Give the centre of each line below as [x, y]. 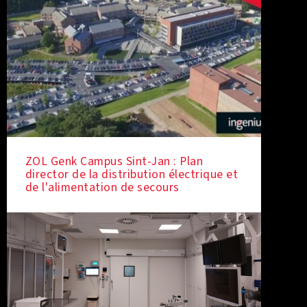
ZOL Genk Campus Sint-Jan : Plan [114, 162]
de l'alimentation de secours [102, 188]
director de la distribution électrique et [132, 175]
